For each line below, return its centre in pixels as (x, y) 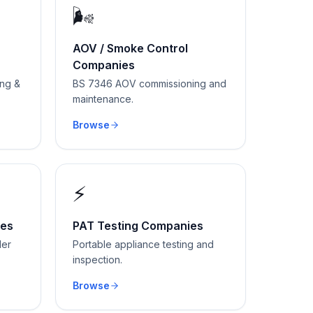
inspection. (97, 260)
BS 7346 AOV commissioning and (150, 83)
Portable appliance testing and (143, 244)
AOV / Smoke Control (130, 48)
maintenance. (103, 99)
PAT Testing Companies (138, 226)
